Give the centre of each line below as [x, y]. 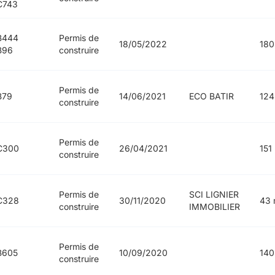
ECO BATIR [211, 96]
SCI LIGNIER [214, 195]
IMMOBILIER [214, 207]
